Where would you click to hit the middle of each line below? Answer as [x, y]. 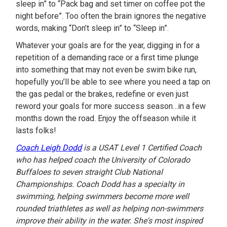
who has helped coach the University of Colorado [103, 160]
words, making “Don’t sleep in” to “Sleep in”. [92, 28]
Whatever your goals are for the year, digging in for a [108, 45]
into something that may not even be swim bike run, [106, 70]
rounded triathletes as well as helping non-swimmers [110, 209]
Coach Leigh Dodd [49, 148]
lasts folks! [36, 130]
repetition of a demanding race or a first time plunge [107, 58]
